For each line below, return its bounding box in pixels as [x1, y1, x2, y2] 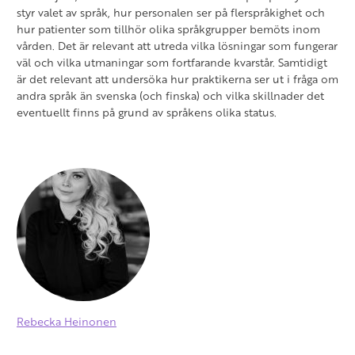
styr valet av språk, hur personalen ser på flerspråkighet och [17, 4, 325, 21]
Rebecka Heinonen [17, 313, 116, 330]
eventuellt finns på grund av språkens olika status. [17, 104, 277, 121]
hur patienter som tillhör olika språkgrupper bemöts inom [17, 21, 320, 38]
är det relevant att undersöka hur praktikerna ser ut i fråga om [17, 71, 338, 88]
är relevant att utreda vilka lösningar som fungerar [76, 37, 338, 55]
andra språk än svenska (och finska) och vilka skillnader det [17, 87, 324, 105]
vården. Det [17, 37, 76, 55]
